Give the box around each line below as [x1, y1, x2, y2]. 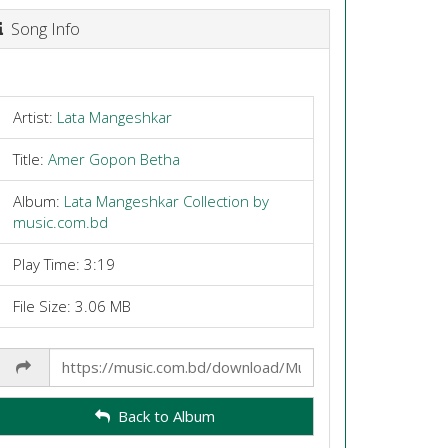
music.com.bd [12, 211, 108, 232]
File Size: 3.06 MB [12, 295, 131, 316]
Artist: [12, 106, 57, 127]
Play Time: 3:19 [12, 253, 115, 274]
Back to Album [110, 406, 216, 426]
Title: [12, 148, 48, 169]
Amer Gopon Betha [47, 148, 180, 169]
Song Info [2, 17, 80, 40]
